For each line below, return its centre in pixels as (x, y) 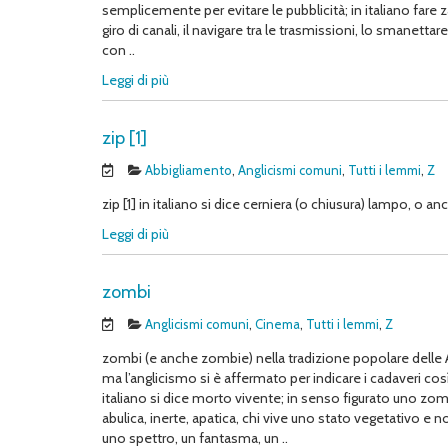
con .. (118, 50)
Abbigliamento (188, 170)
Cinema (277, 324)
